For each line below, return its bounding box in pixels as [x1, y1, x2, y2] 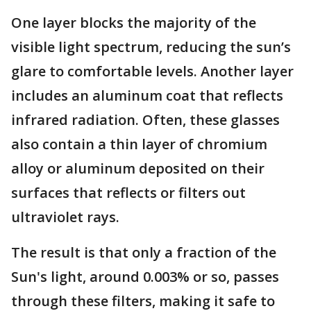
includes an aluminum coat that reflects [11, 86, 283, 106]
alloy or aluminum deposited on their [11, 159, 264, 178]
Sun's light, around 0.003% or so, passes [11, 267, 279, 287]
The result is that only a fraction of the [11, 243, 276, 262]
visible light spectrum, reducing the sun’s [11, 37, 291, 57]
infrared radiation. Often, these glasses [11, 110, 280, 130]
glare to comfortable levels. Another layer [11, 62, 294, 81]
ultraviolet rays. [11, 208, 123, 227]
